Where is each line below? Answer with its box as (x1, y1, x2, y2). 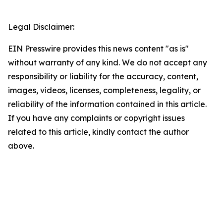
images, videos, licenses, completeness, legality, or (8, 85, 201, 96)
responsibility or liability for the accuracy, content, (8, 71, 198, 82)
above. (8, 141, 34, 151)
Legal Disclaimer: (8, 22, 74, 32)
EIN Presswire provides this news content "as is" (8, 44, 189, 54)
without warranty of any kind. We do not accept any (8, 57, 207, 68)
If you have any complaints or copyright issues (8, 113, 185, 123)
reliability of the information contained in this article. (8, 99, 207, 110)
